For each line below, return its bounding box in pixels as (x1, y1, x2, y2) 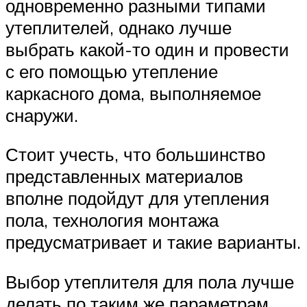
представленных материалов (5, 165, 243, 188)
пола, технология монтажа (5, 209, 219, 232)
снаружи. (5, 103, 78, 126)
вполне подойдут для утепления (5, 187, 269, 210)
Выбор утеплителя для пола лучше (5, 271, 294, 293)
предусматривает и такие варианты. (5, 231, 301, 254)
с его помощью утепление (5, 60, 218, 82)
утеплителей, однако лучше (5, 16, 232, 38)
